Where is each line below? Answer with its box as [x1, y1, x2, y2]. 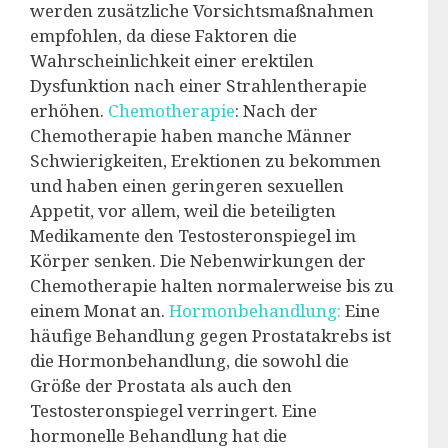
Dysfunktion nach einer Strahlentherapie [30, 73, 367, 97]
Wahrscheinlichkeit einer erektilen [30, 48, 314, 72]
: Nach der [235, 98, 318, 122]
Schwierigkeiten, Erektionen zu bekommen [30, 148, 381, 172]
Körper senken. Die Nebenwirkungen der [30, 248, 366, 272]
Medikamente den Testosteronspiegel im [30, 223, 356, 247]
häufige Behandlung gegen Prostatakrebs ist [30, 323, 391, 347]
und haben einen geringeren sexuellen [30, 173, 344, 197]
